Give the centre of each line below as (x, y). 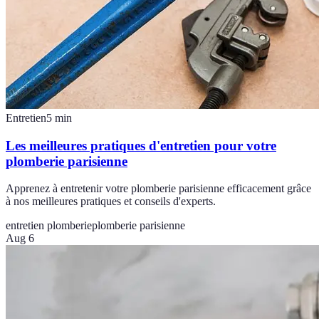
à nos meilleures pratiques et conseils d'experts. (111, 202)
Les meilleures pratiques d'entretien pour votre (141, 145)
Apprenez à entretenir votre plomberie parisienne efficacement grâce (158, 189)
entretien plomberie (49, 226)
